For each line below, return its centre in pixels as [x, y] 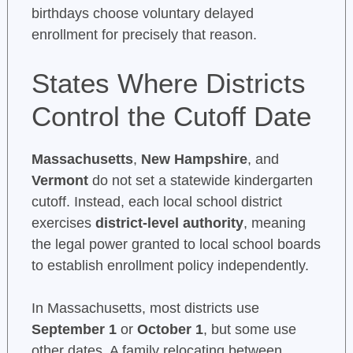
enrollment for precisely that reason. [144, 35]
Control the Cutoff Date [171, 117]
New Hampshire [194, 160]
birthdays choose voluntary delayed [142, 14]
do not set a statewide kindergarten [200, 181]
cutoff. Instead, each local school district [156, 202]
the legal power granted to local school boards [176, 245]
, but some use [249, 330]
